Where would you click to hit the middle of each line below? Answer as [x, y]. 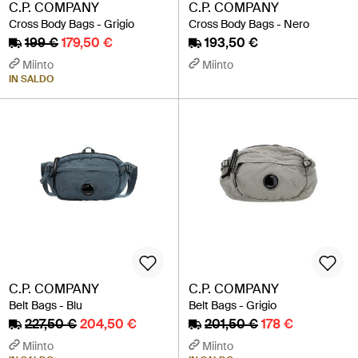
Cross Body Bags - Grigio [72, 24]
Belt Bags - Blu [46, 306]
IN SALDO [31, 79]
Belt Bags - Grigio [233, 306]
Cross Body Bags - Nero [249, 24]
